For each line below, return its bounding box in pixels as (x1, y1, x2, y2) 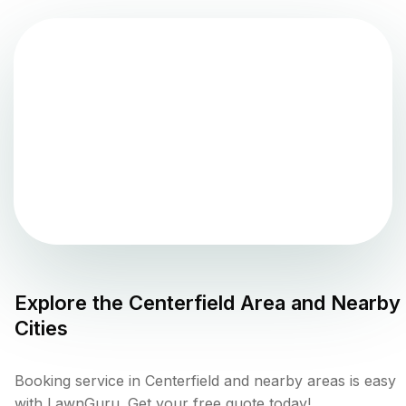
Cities (14, 316, 68, 341)
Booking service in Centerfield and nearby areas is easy (14, 372, 396, 391)
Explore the (14, 291, 129, 315)
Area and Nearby (235, 291, 401, 315)
